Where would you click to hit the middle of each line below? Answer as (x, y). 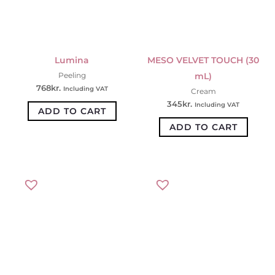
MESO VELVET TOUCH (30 (203, 60)
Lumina (72, 60)
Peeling (72, 75)
